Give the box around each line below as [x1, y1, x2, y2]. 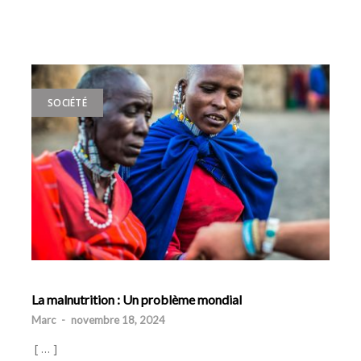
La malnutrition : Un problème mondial [31, 292, 242, 308]
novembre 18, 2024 [71, 313, 165, 327]
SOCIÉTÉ [48, 96, 87, 110]
